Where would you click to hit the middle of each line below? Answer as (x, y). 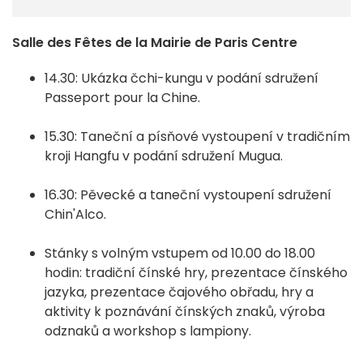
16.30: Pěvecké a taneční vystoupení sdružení (188, 195)
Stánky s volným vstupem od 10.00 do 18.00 (180, 254)
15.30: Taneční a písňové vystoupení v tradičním (197, 137)
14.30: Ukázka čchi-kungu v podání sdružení (181, 79)
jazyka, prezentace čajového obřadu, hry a (179, 293)
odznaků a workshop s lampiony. (148, 331)
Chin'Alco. (75, 215)
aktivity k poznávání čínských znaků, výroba (185, 312)
